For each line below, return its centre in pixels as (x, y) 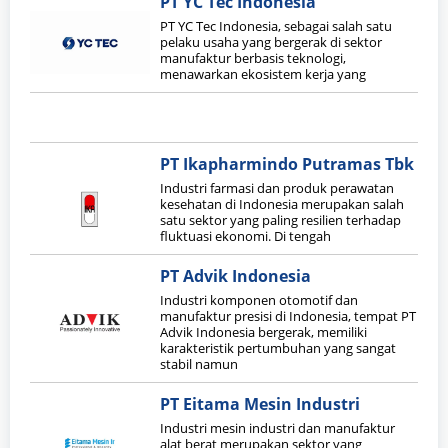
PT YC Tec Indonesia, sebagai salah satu (276, 26)
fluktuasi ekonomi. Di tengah (245, 236)
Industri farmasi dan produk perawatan (277, 188)
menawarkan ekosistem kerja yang (263, 74)
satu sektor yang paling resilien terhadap (280, 220)
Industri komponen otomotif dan (259, 300)
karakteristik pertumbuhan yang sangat (278, 348)
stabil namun (199, 364)
